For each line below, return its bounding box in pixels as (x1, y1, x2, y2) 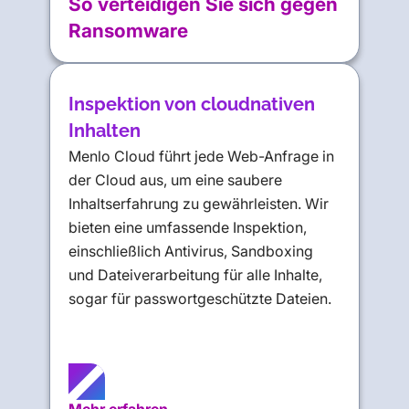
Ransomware (68, 19, 189, 43)
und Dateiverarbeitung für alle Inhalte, (68, 266, 323, 285)
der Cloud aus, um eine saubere (68, 171, 283, 190)
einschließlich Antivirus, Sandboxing (68, 242, 314, 261)
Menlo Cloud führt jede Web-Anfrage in (68, 147, 335, 166)
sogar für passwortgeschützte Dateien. (68, 289, 332, 309)
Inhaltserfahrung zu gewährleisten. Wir (68, 194, 330, 214)
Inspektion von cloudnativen (68, 93, 316, 116)
